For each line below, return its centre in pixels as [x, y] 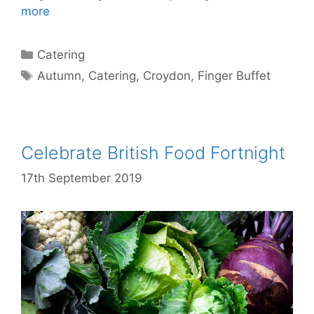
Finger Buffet [234, 76]
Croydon [167, 76]
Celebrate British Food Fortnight [153, 153]
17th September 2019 [82, 178]
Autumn [60, 76]
